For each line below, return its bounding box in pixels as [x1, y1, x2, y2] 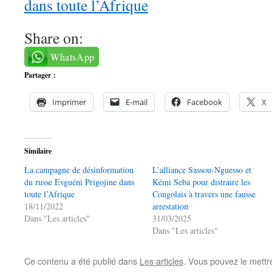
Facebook [187, 97, 222, 107]
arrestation [152, 200, 189, 212]
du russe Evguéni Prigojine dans [24, 176, 134, 188]
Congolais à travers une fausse [152, 188, 256, 200]
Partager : [24, 70, 56, 80]
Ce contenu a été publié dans [24, 254, 140, 267]
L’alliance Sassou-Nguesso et [152, 164, 252, 175]
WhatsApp [50, 50, 95, 63]
